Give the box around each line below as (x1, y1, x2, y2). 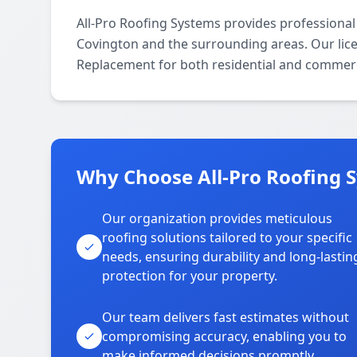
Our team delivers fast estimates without (102, 308, 349, 326)
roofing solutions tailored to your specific (102, 229, 352, 246)
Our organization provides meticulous (102, 210, 332, 227)
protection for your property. (102, 267, 277, 284)
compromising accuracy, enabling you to (102, 328, 347, 345)
